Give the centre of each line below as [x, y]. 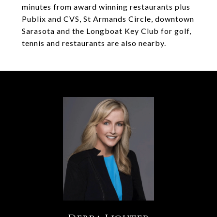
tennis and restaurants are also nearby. [94, 43]
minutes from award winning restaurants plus [106, 7]
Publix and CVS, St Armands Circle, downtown [108, 19]
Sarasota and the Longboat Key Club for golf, [107, 31]
